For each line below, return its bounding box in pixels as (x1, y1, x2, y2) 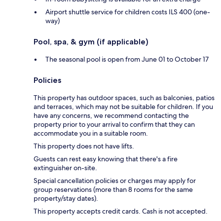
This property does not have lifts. (34, 141, 134, 150)
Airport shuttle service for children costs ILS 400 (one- (45, 7, 210, 16)
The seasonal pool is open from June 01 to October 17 (45, 54, 209, 64)
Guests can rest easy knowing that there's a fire (34, 154, 178, 163)
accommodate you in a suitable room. (34, 128, 148, 138)
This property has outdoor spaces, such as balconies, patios (34, 93, 215, 102)
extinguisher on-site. (34, 163, 97, 172)
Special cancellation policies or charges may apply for (34, 176, 196, 185)
